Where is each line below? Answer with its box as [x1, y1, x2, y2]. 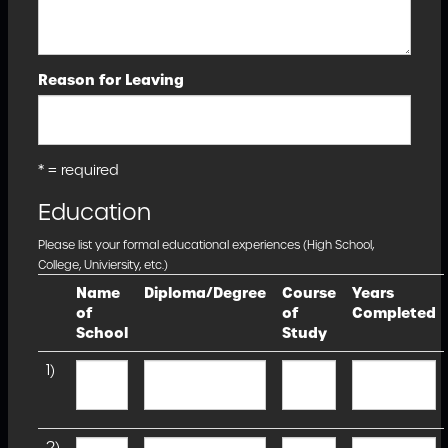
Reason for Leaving [37, 70, 184, 90]
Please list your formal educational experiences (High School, [37, 237, 374, 253]
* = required [37, 160, 119, 180]
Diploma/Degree [143, 283, 266, 303]
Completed [351, 303, 436, 323]
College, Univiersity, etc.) [37, 257, 168, 273]
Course [281, 283, 336, 303]
